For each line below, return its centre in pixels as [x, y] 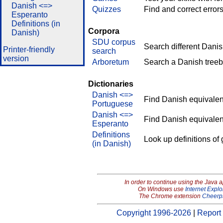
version [16, 58]
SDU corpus [114, 42]
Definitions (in [36, 24]
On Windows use [161, 189]
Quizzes [107, 9]
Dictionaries [111, 84]
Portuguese [112, 104]
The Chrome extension [170, 196]
